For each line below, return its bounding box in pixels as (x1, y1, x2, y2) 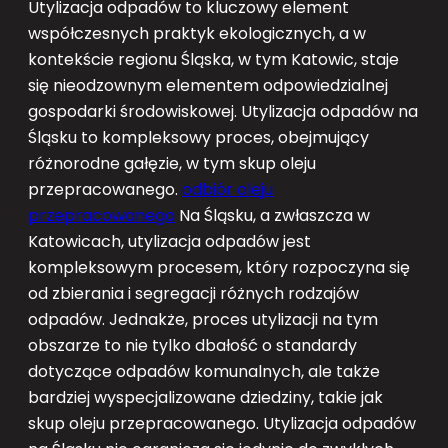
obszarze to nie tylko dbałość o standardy (28, 333, 357, 357)
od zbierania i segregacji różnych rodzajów (28, 281, 359, 305)
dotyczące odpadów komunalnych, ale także (28, 359, 380, 383)
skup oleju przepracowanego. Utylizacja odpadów (28, 411, 416, 435)
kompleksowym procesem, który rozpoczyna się (28, 255, 410, 279)
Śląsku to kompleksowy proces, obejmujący (28, 125, 369, 149)
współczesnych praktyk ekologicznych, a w (28, 21, 366, 45)
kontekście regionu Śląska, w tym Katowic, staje (28, 47, 399, 71)
